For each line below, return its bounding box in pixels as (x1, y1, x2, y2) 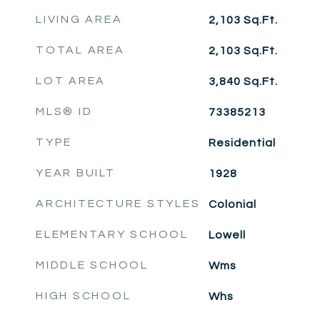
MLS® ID (36, 106, 93, 117)
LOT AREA (36, 75, 106, 86)
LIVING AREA (36, 14, 123, 25)
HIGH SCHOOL (36, 290, 131, 301)
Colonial (208, 199, 256, 210)
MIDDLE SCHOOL (36, 259, 149, 271)
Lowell (208, 229, 246, 241)
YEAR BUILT (36, 167, 116, 179)
